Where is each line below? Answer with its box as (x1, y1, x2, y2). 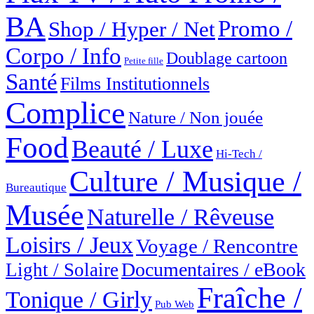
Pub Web (155, 298, 194, 310)
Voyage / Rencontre (136, 235, 298, 258)
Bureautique (6, 181, 67, 195)
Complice (6, 96, 125, 130)
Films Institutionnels (60, 74, 210, 95)
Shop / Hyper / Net (48, 17, 215, 42)
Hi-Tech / (216, 147, 262, 161)
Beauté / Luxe (71, 135, 213, 164)
